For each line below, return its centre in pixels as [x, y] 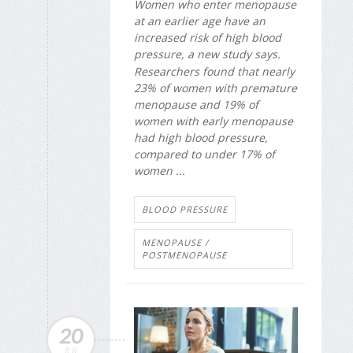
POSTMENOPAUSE [184, 255]
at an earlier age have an [200, 20]
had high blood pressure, [201, 138]
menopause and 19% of [196, 105]
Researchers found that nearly [214, 72]
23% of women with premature [216, 88]
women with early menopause [214, 121]
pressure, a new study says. [207, 54]
